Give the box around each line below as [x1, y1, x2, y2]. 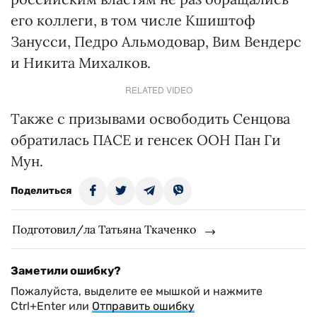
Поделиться [11, 185, 71, 197]
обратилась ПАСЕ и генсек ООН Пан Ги [11, 131, 281, 149]
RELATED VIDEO [125, 83, 192, 96]
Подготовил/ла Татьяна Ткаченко [12, 222, 196, 236]
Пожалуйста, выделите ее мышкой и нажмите [11, 284, 263, 298]
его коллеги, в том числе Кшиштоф [11, 11, 255, 29]
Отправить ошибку [92, 299, 195, 313]
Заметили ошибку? [11, 264, 121, 277]
